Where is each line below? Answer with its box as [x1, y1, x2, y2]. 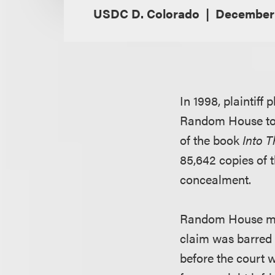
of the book [180, 131, 243, 149]
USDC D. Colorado [93, 4, 199, 22]
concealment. [180, 170, 252, 188]
